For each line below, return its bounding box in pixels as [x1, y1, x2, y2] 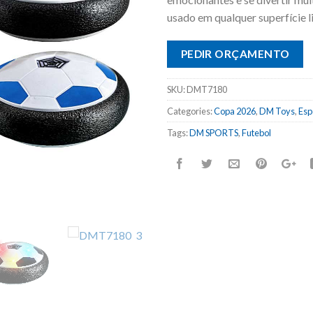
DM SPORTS [189, 127, 238, 139]
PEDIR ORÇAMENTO [180, 47, 290, 60]
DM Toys [259, 105, 295, 117]
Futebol [242, 127, 271, 139]
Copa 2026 [214, 105, 256, 117]
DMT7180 [187, 84, 227, 96]
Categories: [167, 105, 214, 117]
